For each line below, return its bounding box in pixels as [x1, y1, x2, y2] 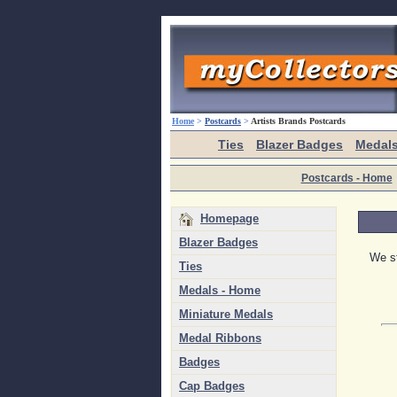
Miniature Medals [179, 307, 273, 321]
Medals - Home [179, 284, 261, 297]
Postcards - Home [300, 172, 393, 184]
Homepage [200, 212, 259, 225]
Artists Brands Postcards [251, 116, 346, 126]
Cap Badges [179, 379, 245, 393]
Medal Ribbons [179, 331, 261, 345]
